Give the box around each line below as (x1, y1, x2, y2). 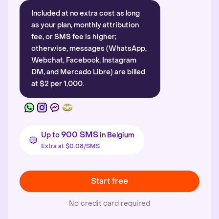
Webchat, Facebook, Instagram (31, 56, 136, 65)
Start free (91, 176, 128, 186)
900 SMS (61, 130, 98, 140)
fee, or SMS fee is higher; (31, 32, 116, 42)
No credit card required (69, 199, 150, 208)
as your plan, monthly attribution (31, 21, 139, 30)
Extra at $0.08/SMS (41, 142, 100, 150)
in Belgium (98, 131, 134, 140)
